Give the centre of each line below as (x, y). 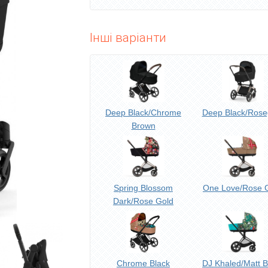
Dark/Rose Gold (143, 201)
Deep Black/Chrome (143, 112)
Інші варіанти (128, 38)
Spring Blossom (143, 188)
